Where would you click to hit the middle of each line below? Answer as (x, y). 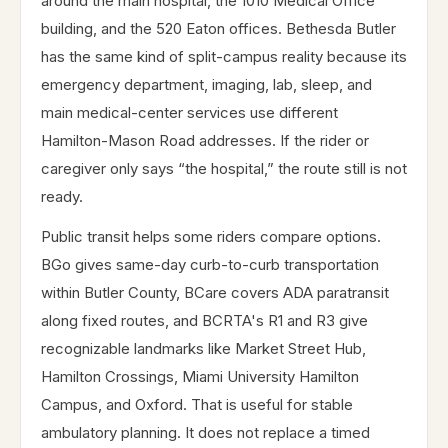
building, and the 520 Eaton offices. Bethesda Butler (218, 28)
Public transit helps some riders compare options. (211, 236)
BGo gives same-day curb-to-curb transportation (210, 264)
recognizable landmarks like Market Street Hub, (203, 348)
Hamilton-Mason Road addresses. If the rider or (205, 140)
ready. (62, 196)
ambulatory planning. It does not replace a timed (205, 432)
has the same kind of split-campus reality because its (224, 56)
